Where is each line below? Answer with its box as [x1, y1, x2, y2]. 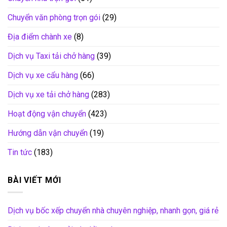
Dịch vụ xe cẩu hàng [8, 70, 78, 80]
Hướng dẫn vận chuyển [8, 128, 88, 138]
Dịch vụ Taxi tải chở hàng [8, 51, 95, 61]
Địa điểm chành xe [8, 31, 72, 42]
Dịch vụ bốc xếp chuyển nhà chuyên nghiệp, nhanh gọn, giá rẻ [8, 206, 218, 216]
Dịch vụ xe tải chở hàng [8, 89, 89, 99]
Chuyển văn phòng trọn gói [8, 12, 100, 22]
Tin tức [8, 147, 32, 157]
